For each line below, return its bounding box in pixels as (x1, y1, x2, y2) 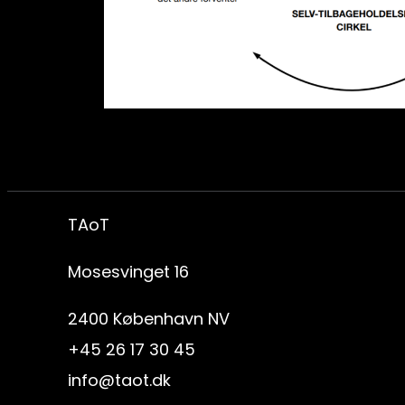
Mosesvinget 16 (68, 259, 190, 283)
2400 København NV (68, 306, 231, 330)
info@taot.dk (68, 368, 172, 391)
